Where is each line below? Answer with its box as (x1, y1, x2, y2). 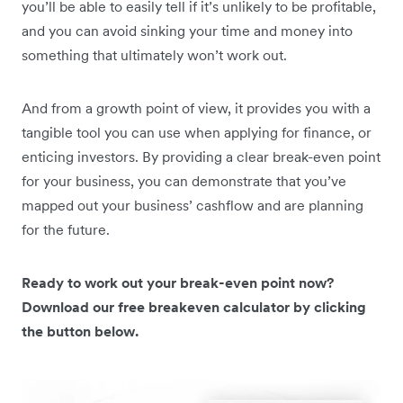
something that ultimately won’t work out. (22, 45, 287, 64)
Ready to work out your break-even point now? (22, 273, 334, 291)
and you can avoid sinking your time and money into (22, 21, 353, 40)
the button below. (22, 321, 139, 340)
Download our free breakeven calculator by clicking (22, 297, 366, 316)
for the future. (22, 219, 110, 238)
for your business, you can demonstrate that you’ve (22, 171, 346, 190)
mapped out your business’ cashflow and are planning (22, 195, 363, 214)
